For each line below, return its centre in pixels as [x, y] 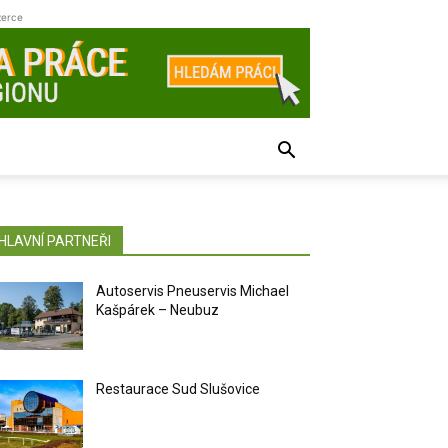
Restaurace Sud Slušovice [178, 389]
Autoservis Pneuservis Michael [193, 291]
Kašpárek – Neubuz [158, 310]
